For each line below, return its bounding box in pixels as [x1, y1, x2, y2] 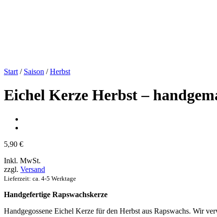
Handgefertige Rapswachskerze [4, 190, 108, 199]
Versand [20, 165, 45, 173]
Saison [24, 67, 44, 76]
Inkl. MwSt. [4, 156, 41, 165]
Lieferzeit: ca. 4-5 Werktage [4, 174, 76, 182]
